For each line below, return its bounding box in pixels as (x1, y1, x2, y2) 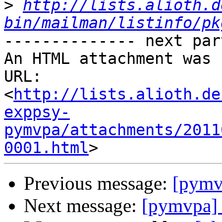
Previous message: (24, 172, 172, 194)
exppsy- (4, 103, 70, 121)
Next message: (24, 195, 142, 217)
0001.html (4, 139, 89, 157)
